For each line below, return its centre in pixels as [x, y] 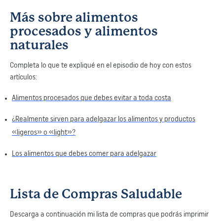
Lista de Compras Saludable [96, 194]
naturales [39, 45]
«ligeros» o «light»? [44, 133]
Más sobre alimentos [74, 18]
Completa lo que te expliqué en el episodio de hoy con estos [101, 66]
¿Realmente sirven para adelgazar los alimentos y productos [104, 120]
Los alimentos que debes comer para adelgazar [84, 154]
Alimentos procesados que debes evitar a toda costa [92, 98]
